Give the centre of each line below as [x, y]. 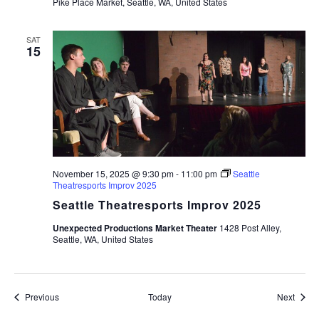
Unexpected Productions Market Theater [136, 228]
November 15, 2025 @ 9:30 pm [113, 174]
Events [71, 296]
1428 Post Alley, [250, 228]
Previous [42, 297]
